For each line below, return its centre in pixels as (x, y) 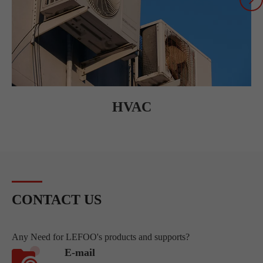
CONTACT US (57, 200)
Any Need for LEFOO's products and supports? (101, 237)
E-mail (80, 253)
